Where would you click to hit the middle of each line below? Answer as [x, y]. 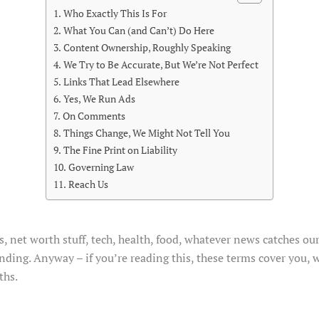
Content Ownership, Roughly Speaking [147, 47]
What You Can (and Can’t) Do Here [138, 30]
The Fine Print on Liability [120, 150]
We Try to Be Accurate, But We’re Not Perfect [161, 64]
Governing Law [101, 167]
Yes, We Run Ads [99, 98]
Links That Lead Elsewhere [121, 81]
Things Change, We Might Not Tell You [146, 132]
